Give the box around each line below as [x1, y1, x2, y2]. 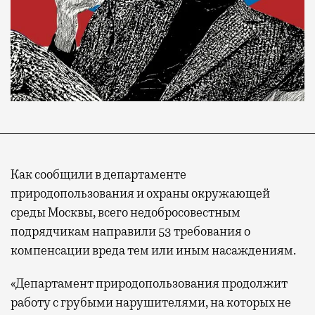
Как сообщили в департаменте [11, 166, 186, 182]
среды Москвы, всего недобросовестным [11, 204, 240, 220]
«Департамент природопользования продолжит [11, 275, 288, 291]
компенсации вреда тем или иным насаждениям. [11, 242, 296, 258]
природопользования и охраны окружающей [11, 185, 270, 201]
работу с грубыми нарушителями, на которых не [11, 294, 291, 310]
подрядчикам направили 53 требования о [11, 223, 250, 239]
